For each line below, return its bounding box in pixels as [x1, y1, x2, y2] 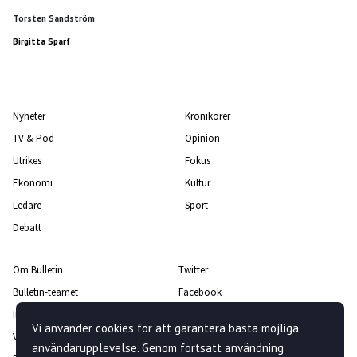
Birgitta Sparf [13, 36, 70, 47]
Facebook [178, 285, 222, 299]
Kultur [185, 176, 210, 190]
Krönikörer [185, 109, 230, 123]
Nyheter [13, 109, 45, 123]
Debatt [13, 221, 41, 234]
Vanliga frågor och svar [13, 330, 113, 343]
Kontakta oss [178, 330, 235, 343]
